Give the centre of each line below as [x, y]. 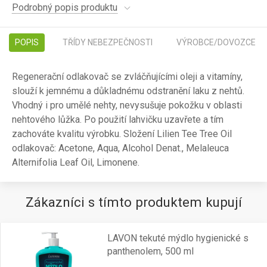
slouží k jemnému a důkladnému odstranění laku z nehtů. [128, 91]
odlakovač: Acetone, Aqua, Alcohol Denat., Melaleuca [120, 148]
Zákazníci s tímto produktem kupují [133, 202]
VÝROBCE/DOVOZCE [216, 42]
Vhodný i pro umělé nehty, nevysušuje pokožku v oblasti [127, 105]
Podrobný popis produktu [65, 7]
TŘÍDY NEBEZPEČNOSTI [108, 42]
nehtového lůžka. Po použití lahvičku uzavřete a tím [118, 119]
